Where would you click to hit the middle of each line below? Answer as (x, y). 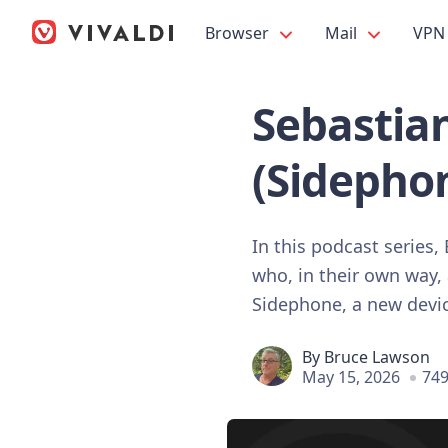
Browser (239, 33)
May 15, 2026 (351, 376)
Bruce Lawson (377, 356)
